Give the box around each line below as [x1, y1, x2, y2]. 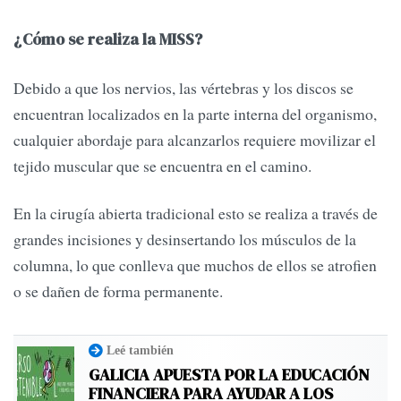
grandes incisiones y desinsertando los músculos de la [13, 228, 356, 251]
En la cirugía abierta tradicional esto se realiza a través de [13, 202, 378, 225]
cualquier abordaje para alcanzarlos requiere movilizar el [13, 128, 376, 150]
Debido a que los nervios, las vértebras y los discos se [13, 76, 354, 98]
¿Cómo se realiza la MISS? [13, 29, 202, 51]
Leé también [107, 343, 174, 358]
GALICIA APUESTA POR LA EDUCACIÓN [89, 363, 370, 387]
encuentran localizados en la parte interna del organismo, [13, 102, 377, 124]
